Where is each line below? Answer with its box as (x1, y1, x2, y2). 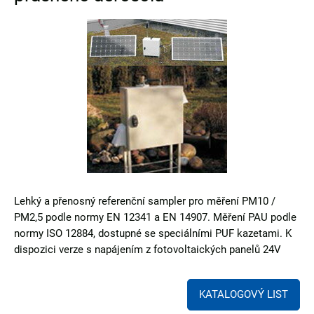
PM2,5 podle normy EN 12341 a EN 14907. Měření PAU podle (14, 211, 296, 224)
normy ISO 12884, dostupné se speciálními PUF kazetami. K (14, 227, 292, 240)
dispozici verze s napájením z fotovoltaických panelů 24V (14, 243, 281, 256)
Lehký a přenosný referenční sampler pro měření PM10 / (14, 195, 275, 207)
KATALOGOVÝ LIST (199, 288, 288, 301)
